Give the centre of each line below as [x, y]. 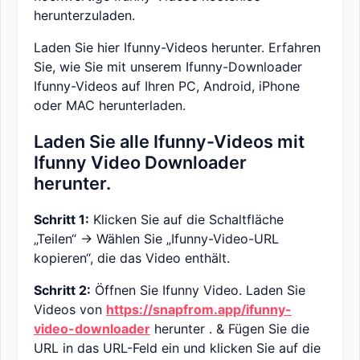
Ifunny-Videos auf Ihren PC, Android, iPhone [167, 86]
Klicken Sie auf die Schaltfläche [186, 220]
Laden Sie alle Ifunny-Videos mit [169, 142]
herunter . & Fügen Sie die [230, 329]
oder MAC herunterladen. [110, 106]
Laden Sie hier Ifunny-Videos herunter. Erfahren [177, 48]
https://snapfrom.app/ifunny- [199, 310]
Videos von [70, 310]
